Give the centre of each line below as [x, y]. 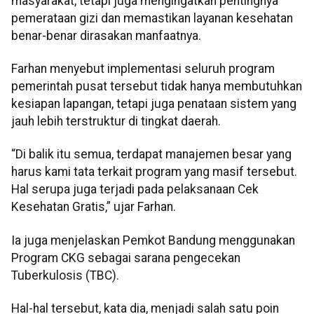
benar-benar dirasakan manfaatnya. [106, 35]
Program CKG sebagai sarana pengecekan [126, 258]
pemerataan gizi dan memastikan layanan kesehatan [152, 18]
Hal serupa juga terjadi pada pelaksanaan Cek [135, 190]
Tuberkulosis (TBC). [65, 275]
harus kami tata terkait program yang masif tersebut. [154, 172]
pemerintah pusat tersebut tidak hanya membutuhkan [157, 87]
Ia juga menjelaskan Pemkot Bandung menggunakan [153, 240]
